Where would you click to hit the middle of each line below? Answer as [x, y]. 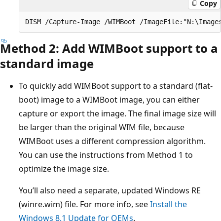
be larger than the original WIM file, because [102, 127]
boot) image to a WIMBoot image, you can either [109, 99]
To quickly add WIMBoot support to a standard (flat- [116, 86]
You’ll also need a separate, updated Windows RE [110, 190]
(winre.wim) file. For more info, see [84, 204]
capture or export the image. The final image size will [117, 113]
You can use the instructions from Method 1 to [106, 155]
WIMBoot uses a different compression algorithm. [112, 141]
